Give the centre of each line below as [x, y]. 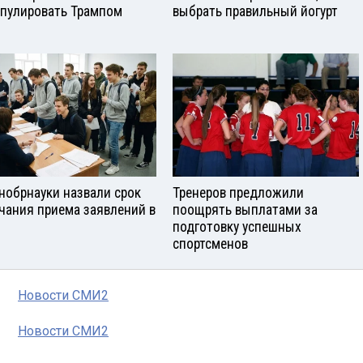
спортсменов [210, 244]
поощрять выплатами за [245, 210]
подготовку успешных [237, 227]
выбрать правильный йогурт [255, 11]
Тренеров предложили [238, 193]
